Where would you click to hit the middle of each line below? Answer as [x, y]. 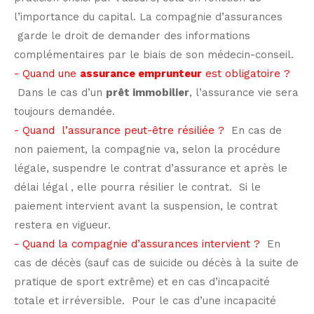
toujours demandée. [64, 111]
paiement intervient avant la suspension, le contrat [146, 206]
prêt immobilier [148, 92]
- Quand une [47, 73]
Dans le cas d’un [60, 92]
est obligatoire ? [246, 73]
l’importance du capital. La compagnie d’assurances [148, 16]
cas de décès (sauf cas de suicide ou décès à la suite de [156, 262]
